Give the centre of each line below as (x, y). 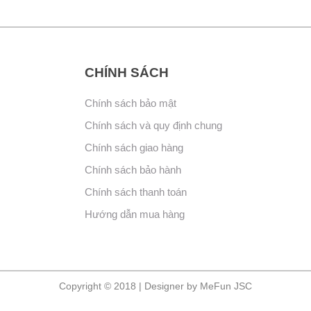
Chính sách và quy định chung (153, 125)
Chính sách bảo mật (130, 103)
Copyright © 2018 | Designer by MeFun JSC (155, 286)
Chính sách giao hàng (134, 148)
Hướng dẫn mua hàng (134, 214)
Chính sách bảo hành (133, 170)
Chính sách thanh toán (135, 192)
